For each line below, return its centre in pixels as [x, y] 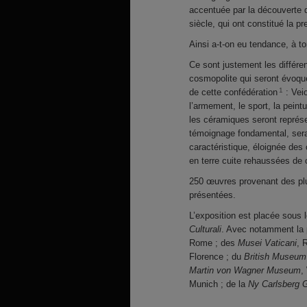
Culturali [205, 229]
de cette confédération [233, 92]
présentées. [212, 195]
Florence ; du [217, 257]
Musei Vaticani [267, 243]
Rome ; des [213, 243]
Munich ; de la [219, 284]
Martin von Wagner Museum [245, 270]
